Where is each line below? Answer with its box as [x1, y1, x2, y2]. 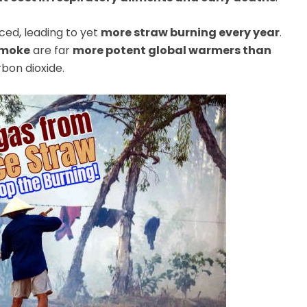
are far [30, 42, 73, 58]
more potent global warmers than [73, 42, 271, 58]
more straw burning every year [101, 24, 280, 40]
